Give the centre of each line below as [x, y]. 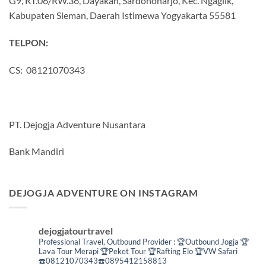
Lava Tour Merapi [69, 251]
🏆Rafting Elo [170, 251]
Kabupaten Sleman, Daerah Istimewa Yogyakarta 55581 [122, 15]
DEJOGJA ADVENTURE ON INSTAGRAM [104, 193]
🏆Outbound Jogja [208, 241]
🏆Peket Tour [122, 251]
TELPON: [28, 43]
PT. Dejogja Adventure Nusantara [77, 124]
